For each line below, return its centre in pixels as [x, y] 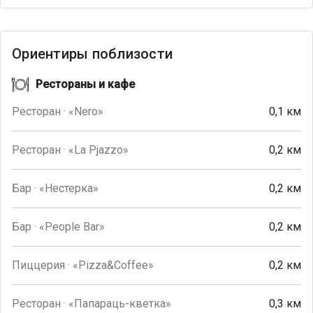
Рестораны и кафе [85, 84]
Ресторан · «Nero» [58, 111]
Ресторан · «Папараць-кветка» [92, 304]
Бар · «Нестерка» [55, 188]
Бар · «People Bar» [58, 227]
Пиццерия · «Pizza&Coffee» [83, 265]
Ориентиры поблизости [92, 54]
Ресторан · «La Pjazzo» [70, 150]
